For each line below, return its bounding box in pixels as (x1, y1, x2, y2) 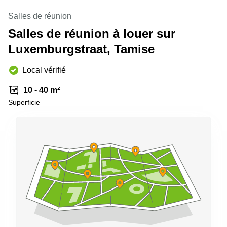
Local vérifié (22, 66, 66, 74)
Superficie (8, 98, 40, 106)
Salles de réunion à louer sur (8, 27, 175, 41)
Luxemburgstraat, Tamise (8, 42, 155, 56)
